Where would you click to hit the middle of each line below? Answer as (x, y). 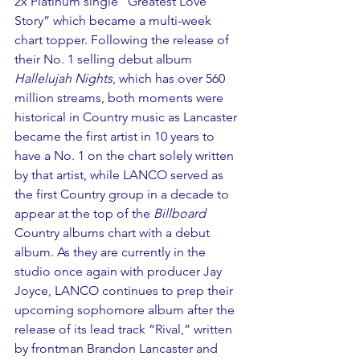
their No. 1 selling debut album (105, 59)
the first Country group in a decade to (123, 194)
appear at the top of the (84, 213)
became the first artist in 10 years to (116, 136)
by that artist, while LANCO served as (121, 174)
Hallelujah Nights (63, 78)
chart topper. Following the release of (123, 39)
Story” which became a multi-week (115, 20)
